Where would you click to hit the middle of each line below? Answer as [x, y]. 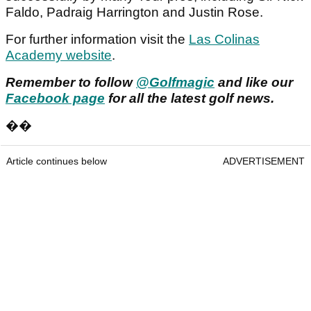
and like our [254, 83]
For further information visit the [97, 40]
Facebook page [55, 99]
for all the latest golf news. [190, 99]
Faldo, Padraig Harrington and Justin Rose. [134, 12]
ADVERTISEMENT [264, 161]
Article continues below [57, 161]
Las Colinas [224, 40]
